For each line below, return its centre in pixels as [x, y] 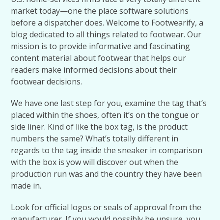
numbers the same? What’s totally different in [95, 138]
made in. [26, 186]
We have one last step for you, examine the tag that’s [109, 103]
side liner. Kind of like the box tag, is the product [99, 127]
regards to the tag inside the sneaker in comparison [107, 150]
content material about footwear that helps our [99, 58]
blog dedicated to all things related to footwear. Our [106, 34]
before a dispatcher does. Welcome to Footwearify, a [107, 23]
